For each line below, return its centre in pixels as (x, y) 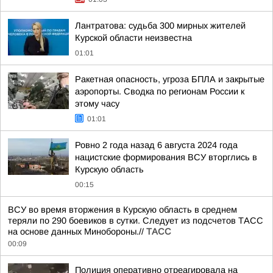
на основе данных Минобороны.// (77, 232)
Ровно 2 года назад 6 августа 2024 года (156, 145)
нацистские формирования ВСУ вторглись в (166, 157)
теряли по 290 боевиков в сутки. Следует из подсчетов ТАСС (136, 221)
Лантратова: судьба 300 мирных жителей (160, 26)
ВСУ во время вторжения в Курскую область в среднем (122, 210)
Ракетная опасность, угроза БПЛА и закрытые (170, 79)
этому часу (97, 104)
